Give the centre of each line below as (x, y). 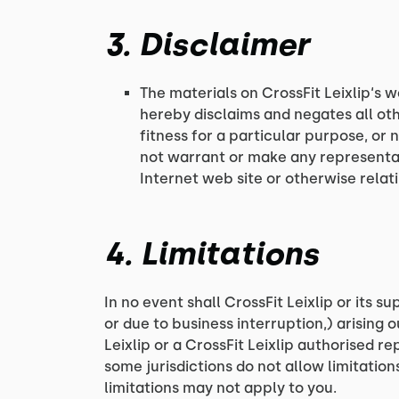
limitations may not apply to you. (220, 388)
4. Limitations (212, 254)
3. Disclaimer (207, 45)
